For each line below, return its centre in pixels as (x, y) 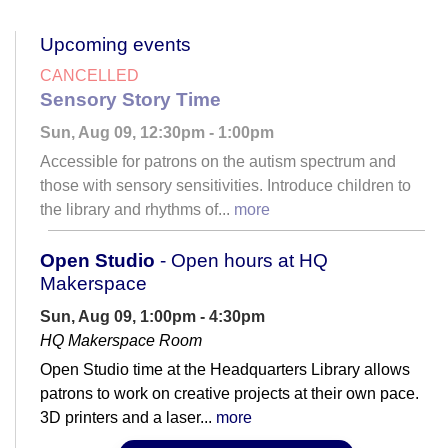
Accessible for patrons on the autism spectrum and (218, 162)
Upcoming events (115, 45)
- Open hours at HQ (241, 261)
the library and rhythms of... (137, 210)
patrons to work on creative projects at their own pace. (229, 394)
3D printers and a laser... (128, 418)
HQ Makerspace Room (121, 341)
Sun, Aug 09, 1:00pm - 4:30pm (152, 317)
